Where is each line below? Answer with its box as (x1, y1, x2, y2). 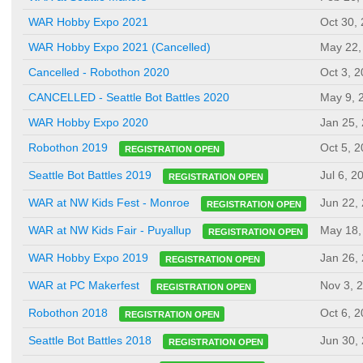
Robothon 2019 (28, 141, 108, 155)
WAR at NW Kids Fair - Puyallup (28, 224, 191, 237)
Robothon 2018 (28, 306, 108, 320)
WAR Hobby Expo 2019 (28, 251, 148, 265)
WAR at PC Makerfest (28, 279, 139, 293)
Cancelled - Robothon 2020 (28, 66, 169, 79)
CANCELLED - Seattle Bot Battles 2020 (28, 91, 229, 105)
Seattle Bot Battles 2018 (28, 334, 152, 348)
